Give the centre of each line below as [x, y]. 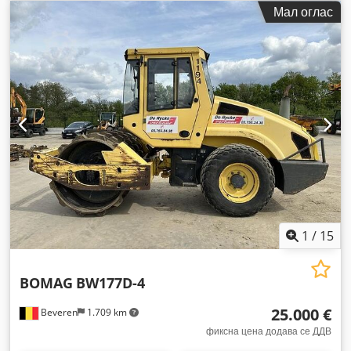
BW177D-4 [110, 282]
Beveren [58, 312]
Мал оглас [303, 12]
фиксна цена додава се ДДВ [269, 331]
